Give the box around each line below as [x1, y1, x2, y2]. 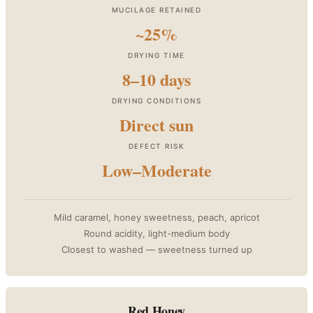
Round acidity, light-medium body [83, 227, 230, 239]
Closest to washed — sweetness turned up [61, 243, 252, 255]
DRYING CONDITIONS [111, 96, 202, 105]
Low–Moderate [101, 157, 212, 182]
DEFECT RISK [128, 141, 185, 150]
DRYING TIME [128, 50, 185, 59]
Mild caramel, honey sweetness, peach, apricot [53, 211, 260, 223]
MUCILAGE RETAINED [111, 5, 202, 14]
